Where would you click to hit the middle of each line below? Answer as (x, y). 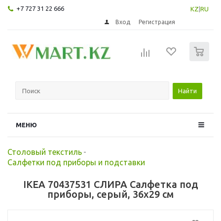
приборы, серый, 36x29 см (110, 194)
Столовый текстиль (45, 152)
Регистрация (157, 22)
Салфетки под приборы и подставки (76, 162)
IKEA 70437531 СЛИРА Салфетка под (110, 184)
